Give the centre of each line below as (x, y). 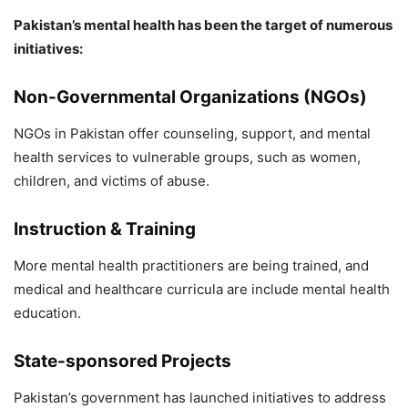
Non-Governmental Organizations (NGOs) (190, 97)
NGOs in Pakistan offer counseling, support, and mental (192, 134)
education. (47, 313)
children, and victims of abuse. (112, 181)
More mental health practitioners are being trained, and (191, 266)
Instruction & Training (105, 229)
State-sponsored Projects (122, 362)
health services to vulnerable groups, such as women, (187, 158)
